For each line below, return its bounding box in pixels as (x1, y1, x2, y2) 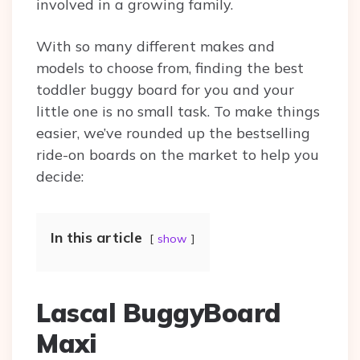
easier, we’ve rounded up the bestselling (36, 124, 310, 143)
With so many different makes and (36, 37, 275, 56)
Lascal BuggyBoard (36, 297, 281, 329)
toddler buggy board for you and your (36, 80, 294, 100)
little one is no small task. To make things (36, 102, 320, 121)
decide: (36, 167, 88, 186)
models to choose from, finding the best (36, 59, 304, 78)
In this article (51, 228, 142, 247)
